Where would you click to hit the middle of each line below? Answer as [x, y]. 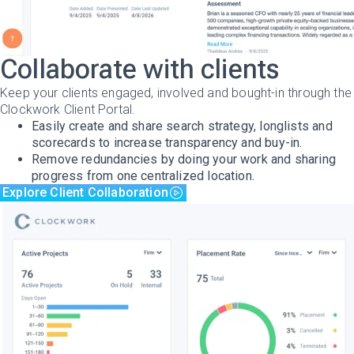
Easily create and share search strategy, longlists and [182, 126]
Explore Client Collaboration [86, 192]
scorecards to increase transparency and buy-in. [167, 142]
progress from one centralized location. [143, 175]
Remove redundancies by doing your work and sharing [184, 159]
